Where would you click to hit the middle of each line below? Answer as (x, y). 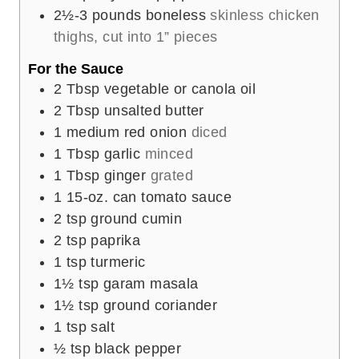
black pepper (138, 348)
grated (172, 175)
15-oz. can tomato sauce (149, 197)
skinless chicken (265, 16)
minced (169, 153)
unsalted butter (154, 110)
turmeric (118, 262)
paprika (116, 240)
